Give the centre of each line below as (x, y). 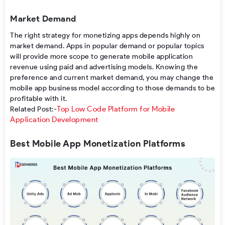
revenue (25, 67)
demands (181, 88)
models (140, 67)
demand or (137, 46)
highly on (185, 35)
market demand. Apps (47, 46)
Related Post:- (33, 109)
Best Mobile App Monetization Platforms (98, 144)
